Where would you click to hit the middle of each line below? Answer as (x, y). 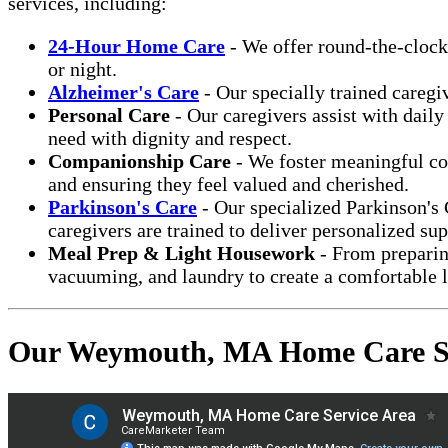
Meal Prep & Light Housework (181, 252)
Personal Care (109, 114)
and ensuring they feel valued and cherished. (228, 183)
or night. (82, 68)
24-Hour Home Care (136, 45)
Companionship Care (139, 160)
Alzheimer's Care (123, 91)
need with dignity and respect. (170, 137)
